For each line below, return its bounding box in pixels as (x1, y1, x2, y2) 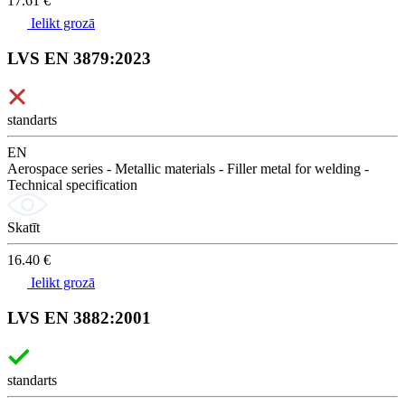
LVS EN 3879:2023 (7, 48, 151, 68)
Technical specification (7, 177, 137, 193)
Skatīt (7, 220, 40, 236)
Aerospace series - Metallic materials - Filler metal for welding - (7, 161, 369, 177)
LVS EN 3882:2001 (7, 308, 151, 328)
